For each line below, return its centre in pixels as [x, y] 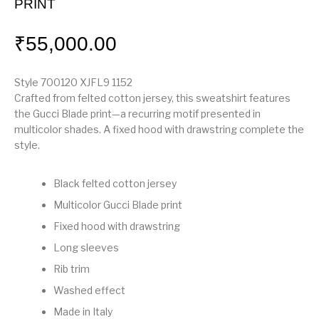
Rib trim [72, 269]
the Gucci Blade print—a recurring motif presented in [138, 114]
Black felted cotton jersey [115, 184]
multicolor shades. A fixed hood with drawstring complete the [159, 130]
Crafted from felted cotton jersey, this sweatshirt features [153, 98]
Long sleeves [87, 248]
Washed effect [90, 291]
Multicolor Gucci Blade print [118, 205]
